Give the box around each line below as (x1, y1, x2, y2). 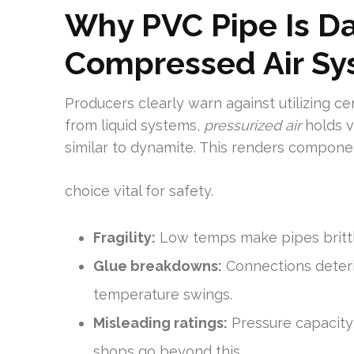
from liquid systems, (65, 117, 204, 134)
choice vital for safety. (65, 183, 213, 199)
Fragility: (93, 229, 156, 246)
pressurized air (204, 117, 301, 134)
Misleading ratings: (93, 314, 228, 331)
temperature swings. (93, 286, 232, 303)
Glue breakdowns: (93, 258, 222, 274)
